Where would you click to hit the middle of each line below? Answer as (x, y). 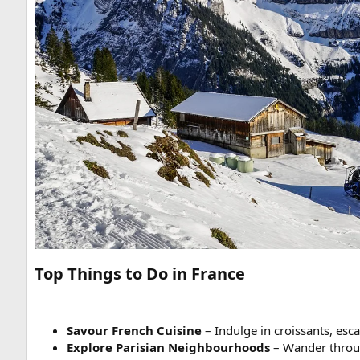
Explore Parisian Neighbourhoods (168, 347)
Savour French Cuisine (134, 330)
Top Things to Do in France (140, 273)
